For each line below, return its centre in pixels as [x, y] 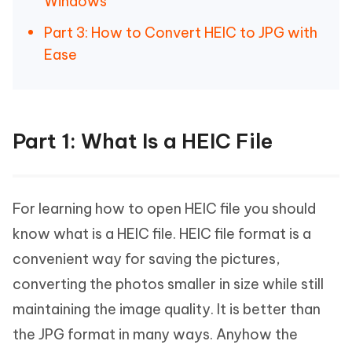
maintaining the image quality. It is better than [167, 309]
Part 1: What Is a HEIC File [143, 141]
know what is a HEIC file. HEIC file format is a [162, 234]
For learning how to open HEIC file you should [164, 209]
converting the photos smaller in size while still [168, 284]
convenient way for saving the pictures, [147, 259]
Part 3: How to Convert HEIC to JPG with [181, 33]
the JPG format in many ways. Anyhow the [155, 334]
